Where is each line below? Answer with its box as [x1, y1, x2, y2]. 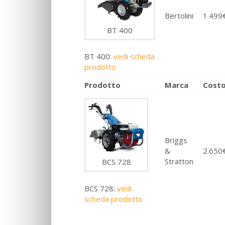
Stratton [165, 156, 194, 167]
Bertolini [165, 11, 194, 21]
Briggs [165, 135, 188, 146]
